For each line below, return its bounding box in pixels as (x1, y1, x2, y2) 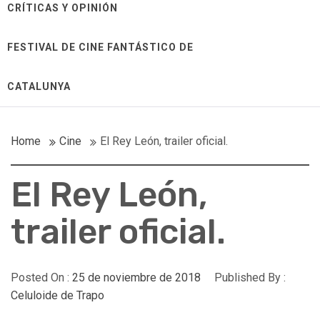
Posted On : (11, 271, 72, 284)
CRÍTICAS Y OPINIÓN (7, 2, 118, 14)
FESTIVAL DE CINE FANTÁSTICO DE (7, 41, 194, 53)
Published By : (211, 271, 286, 284)
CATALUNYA (7, 81, 71, 92)
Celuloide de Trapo (11, 289, 104, 302)
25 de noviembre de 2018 (72, 271, 201, 284)
